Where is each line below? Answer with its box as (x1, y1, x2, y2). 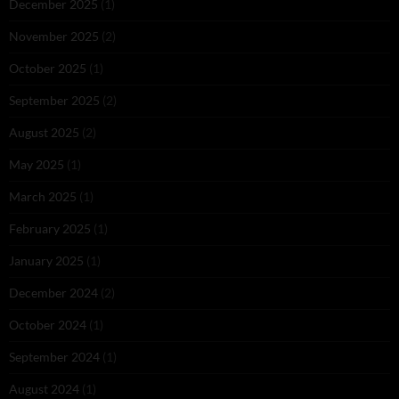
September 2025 (9, 92, 100, 108)
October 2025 (9, 60, 86, 76)
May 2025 (9, 156, 64, 172)
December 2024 (9, 284, 98, 300)
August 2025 (9, 124, 79, 140)
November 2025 (9, 28, 99, 44)
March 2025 (9, 188, 77, 204)
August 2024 (9, 380, 79, 396)
